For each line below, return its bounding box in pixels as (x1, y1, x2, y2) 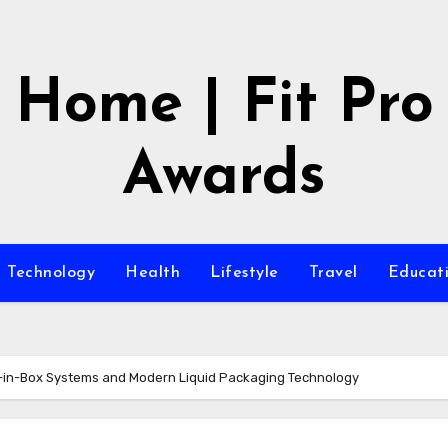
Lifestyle (210, 265, 279, 281)
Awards (122, 148, 326, 208)
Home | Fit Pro (14, 76, 434, 136)
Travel (308, 265, 358, 281)
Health (125, 265, 180, 281)
